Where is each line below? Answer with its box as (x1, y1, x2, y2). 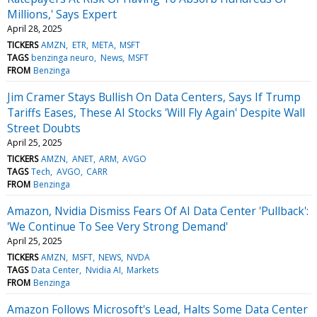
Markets (126, 263, 158, 276)
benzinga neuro (31, 51, 95, 64)
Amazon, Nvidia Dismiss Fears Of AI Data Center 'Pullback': (7, 202, 309, 219)
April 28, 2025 (7, 22, 62, 35)
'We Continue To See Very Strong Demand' (7, 218, 228, 234)
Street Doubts (7, 120, 81, 136)
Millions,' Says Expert (7, 6, 117, 22)
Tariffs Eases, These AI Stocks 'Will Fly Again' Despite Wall (7, 104, 305, 120)
